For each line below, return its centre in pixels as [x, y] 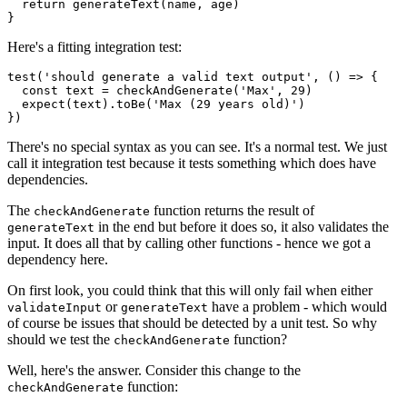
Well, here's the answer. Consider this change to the [154, 370]
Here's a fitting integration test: [94, 46]
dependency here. [58, 259]
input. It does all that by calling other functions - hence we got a [189, 243]
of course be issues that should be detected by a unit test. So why [192, 323]
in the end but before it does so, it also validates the [242, 226]
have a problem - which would [298, 306]
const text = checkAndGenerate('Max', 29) [160, 90]
